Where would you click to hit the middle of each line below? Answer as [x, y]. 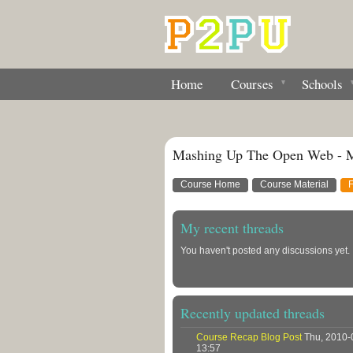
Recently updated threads [253, 313]
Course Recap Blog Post [249, 337]
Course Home [210, 185]
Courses [252, 84]
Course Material [294, 185]
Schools [322, 84]
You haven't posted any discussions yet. [265, 251]
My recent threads [232, 228]
